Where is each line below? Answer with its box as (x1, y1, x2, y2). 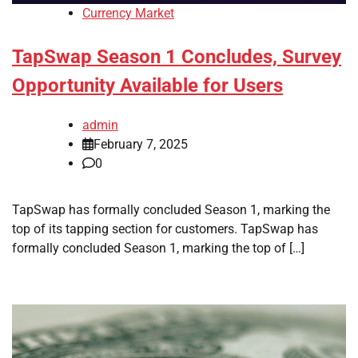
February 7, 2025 (93, 137, 188, 153)
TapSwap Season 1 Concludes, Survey (12, 46, 341, 69)
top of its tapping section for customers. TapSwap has (12, 221, 318, 237)
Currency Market (82, 6, 174, 22)
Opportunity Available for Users (12, 74, 283, 97)
